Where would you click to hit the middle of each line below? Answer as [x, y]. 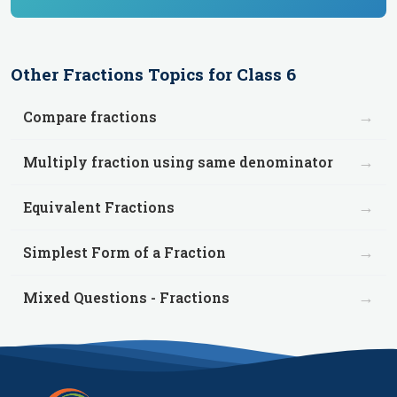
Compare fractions [90, 117]
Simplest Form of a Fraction [125, 252]
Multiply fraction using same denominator [178, 162]
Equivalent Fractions [99, 207]
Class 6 [266, 74]
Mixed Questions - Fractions [126, 297]
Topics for [190, 74]
